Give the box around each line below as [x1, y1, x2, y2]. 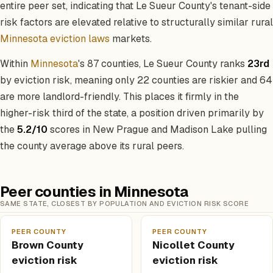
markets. [110, 32, 152, 45]
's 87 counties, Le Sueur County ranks [78, 57, 247, 70]
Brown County [12, 238, 83, 252]
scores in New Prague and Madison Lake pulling [48, 123, 267, 136]
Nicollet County [152, 238, 235, 252]
